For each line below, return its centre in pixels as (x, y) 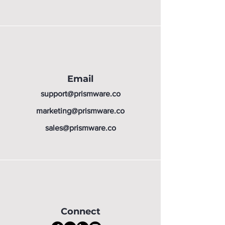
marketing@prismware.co (80, 111)
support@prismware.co (80, 94)
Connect (80, 211)
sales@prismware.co (80, 128)
